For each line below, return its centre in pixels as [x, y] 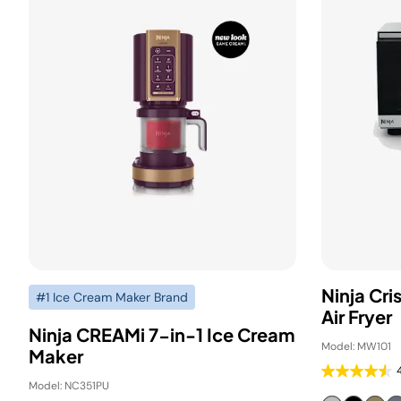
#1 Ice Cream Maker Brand [112, 297]
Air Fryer [357, 316]
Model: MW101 [356, 346]
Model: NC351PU [69, 386]
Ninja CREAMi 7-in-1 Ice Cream [162, 334]
